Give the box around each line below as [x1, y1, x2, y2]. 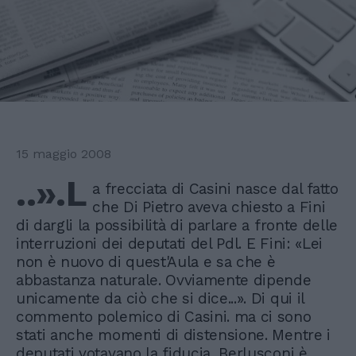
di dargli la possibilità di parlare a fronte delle [16, 216, 338, 235]
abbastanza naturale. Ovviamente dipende [16, 271, 311, 290]
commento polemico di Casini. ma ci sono [16, 308, 311, 327]
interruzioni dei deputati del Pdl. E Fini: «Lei [16, 234, 323, 253]
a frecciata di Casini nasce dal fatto [92, 180, 339, 199]
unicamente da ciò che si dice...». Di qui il [16, 289, 304, 308]
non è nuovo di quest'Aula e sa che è [16, 253, 276, 272]
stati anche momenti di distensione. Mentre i [16, 326, 331, 345]
